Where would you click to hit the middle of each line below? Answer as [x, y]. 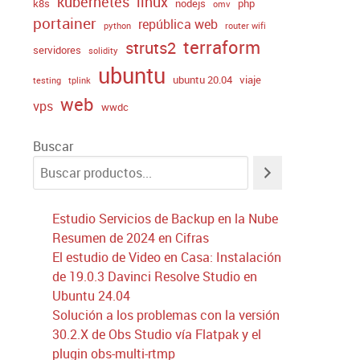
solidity [103, 51]
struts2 [151, 48]
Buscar [53, 147]
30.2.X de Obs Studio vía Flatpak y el [157, 335]
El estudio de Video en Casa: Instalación [167, 258]
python [117, 26]
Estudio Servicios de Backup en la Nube [165, 219]
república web [178, 25]
